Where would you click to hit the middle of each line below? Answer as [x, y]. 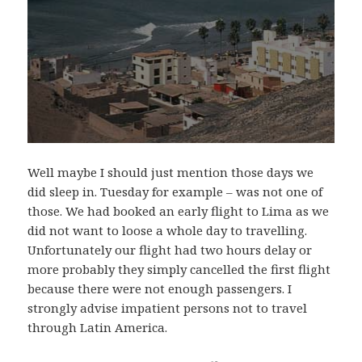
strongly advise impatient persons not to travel [168, 308]
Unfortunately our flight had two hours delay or [170, 250]
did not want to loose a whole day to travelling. [168, 231]
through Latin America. [98, 328]
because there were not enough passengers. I [160, 289]
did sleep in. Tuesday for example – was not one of [175, 192]
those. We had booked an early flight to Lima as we [179, 211]
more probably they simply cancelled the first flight [179, 269]
